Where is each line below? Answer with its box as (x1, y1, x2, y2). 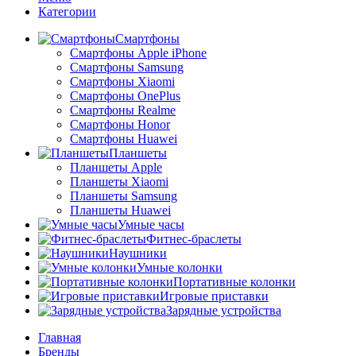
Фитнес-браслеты (146, 232, 242, 246)
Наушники (109, 246, 167, 261)
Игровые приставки (160, 289, 269, 304)
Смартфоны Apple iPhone (70, 46, 207, 60)
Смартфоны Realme (70, 103, 176, 118)
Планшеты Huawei (70, 203, 171, 218)
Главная (38, 331, 81, 345)
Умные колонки (137, 261, 222, 275)
